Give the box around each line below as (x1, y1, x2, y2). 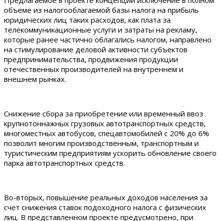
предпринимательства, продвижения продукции (4, 54, 178, 64)
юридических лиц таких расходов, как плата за (4, 14, 171, 25)
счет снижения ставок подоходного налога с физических (4, 202, 206, 212)
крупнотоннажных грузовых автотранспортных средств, (4, 118, 206, 128)
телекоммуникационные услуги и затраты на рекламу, (4, 24, 197, 35)
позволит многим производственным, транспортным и (4, 138, 199, 148)
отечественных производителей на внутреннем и (4, 64, 184, 74)
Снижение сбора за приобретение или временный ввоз (4, 108, 203, 118)
